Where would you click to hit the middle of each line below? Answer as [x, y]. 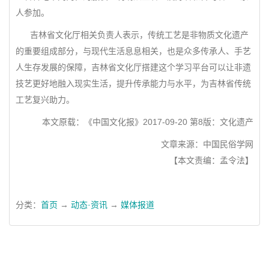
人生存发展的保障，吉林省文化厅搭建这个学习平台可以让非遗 [133, 67]
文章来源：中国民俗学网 [205, 144]
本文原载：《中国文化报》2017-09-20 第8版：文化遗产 [148, 122]
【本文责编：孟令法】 [211, 160]
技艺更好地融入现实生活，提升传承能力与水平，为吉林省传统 [133, 83]
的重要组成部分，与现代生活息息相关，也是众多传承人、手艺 [133, 51]
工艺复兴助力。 [45, 100]
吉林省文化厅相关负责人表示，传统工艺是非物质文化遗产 [132, 35]
